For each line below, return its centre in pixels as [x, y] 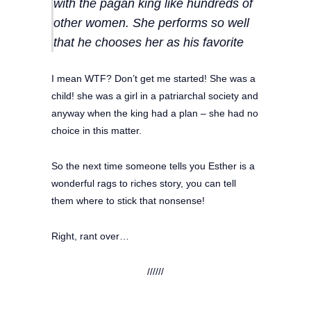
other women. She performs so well [151, 23]
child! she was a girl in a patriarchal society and [155, 95]
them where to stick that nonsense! [128, 200]
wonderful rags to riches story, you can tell [144, 183]
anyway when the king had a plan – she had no [155, 113]
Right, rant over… [90, 236]
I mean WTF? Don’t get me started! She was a [153, 78]
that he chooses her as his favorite [149, 42]
